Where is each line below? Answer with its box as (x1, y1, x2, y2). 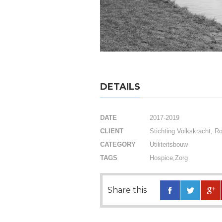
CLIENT (100, 127, 123, 135)
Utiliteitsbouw (150, 141, 188, 148)
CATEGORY (100, 141, 136, 148)
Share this (108, 185, 147, 195)
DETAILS (100, 81, 140, 92)
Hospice (150, 154, 173, 162)
